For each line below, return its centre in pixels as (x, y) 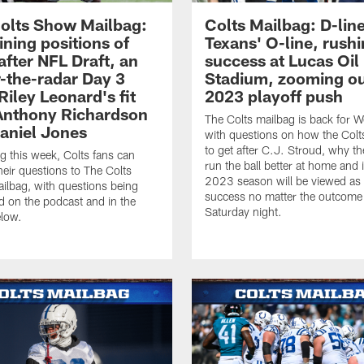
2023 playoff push (274, 95)
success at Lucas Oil (282, 60)
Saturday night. (243, 211)
